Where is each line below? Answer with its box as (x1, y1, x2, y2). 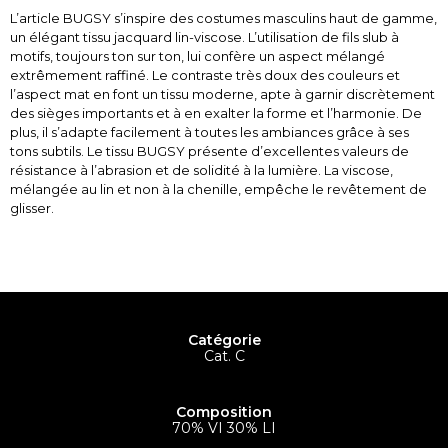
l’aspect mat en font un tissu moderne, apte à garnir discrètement (10, 86, 435, 102)
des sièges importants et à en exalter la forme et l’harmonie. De (10, 105, 422, 121)
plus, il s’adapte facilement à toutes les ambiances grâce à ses (10, 124, 409, 140)
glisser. (10, 200, 54, 216)
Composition (176, 403, 272, 422)
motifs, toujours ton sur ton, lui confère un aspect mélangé (10, 48, 385, 64)
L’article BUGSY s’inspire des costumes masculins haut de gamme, (10, 10, 437, 26)
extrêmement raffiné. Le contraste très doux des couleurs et (10, 67, 400, 83)
